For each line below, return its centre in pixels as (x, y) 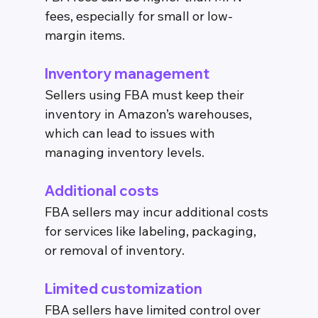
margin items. (84, 35)
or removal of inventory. (114, 251)
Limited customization (123, 289)
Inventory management (127, 74)
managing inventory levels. (124, 153)
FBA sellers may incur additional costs (158, 212)
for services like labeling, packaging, (152, 231)
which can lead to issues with (131, 133)
